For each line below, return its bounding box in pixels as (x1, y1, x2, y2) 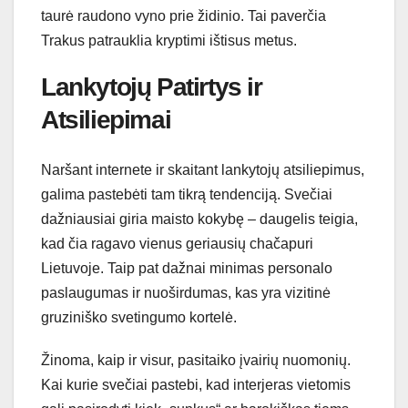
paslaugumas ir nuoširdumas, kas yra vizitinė (41, 284, 331, 301)
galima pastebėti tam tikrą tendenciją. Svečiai (41, 186, 332, 202)
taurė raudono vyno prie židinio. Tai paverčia (41, 8, 326, 25)
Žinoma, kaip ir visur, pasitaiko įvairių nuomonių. (41, 352, 351, 368)
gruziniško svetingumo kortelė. (41, 309, 237, 325)
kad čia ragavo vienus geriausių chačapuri (41, 235, 313, 251)
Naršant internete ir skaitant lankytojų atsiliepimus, (41, 161, 364, 178)
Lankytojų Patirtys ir (41, 73, 262, 102)
